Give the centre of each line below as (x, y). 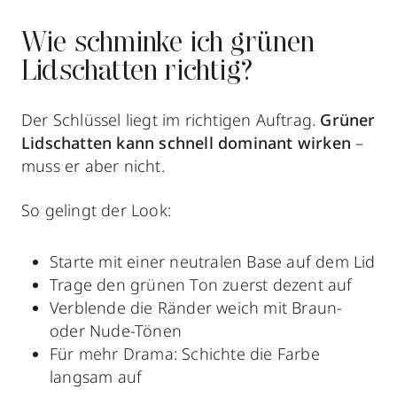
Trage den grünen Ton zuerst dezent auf (201, 284)
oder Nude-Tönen (116, 330)
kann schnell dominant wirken (234, 142)
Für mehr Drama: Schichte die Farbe (185, 353)
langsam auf (96, 376)
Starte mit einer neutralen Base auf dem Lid (213, 261)
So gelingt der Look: (96, 210)
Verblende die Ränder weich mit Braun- (196, 307)
